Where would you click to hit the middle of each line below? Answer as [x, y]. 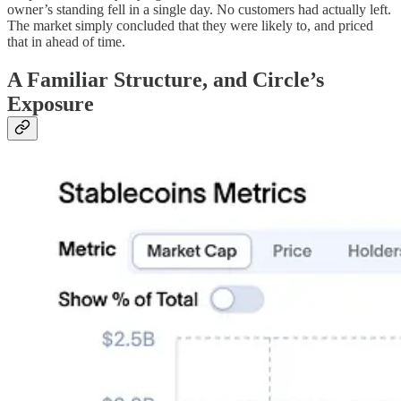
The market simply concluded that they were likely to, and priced [190, 26]
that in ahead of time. [66, 42]
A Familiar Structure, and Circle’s [166, 80]
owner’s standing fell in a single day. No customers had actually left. [199, 10]
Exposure [51, 104]
